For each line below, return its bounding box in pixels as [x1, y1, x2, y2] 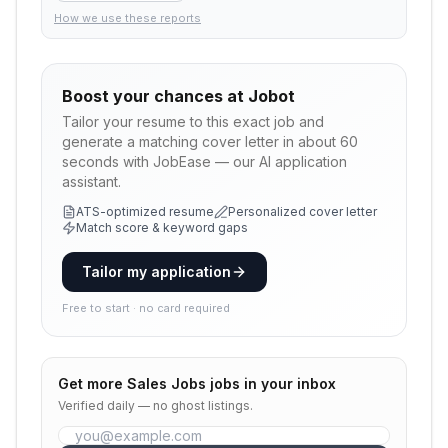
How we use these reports [54, 11, 201, 25]
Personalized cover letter [228, 204, 377, 219]
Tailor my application [82, 263, 231, 280]
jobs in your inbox [206, 375, 336, 392]
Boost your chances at [62, 86, 248, 106]
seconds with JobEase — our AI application [62, 153, 347, 170]
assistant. [62, 173, 121, 190]
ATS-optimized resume [76, 204, 214, 219]
